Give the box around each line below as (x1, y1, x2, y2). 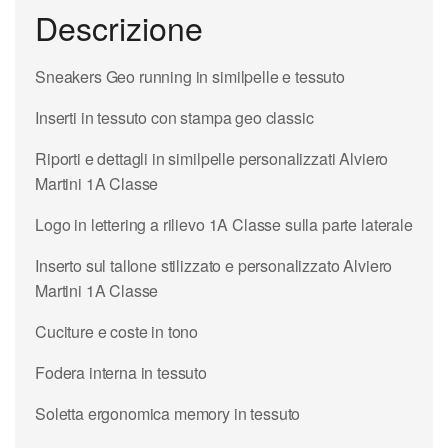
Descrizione (35, 4, 203, 51)
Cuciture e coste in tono (35, 319, 199, 343)
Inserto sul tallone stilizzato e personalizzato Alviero (35, 253, 393, 277)
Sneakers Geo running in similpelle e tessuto (35, 64, 345, 88)
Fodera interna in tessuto (35, 360, 207, 384)
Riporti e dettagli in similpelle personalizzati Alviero (35, 146, 389, 170)
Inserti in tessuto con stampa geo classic (35, 105, 314, 129)
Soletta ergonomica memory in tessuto (35, 401, 301, 425)
